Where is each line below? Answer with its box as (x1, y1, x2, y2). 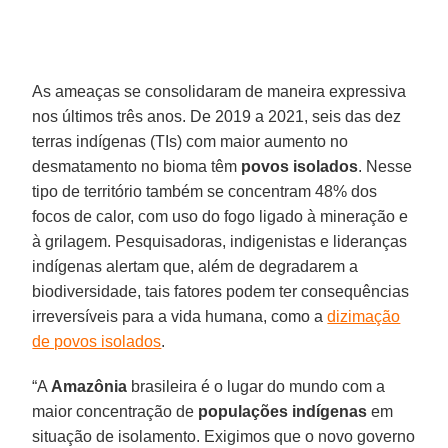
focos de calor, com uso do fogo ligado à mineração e (32, 207, 409, 225)
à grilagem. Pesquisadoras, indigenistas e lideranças (32, 232, 408, 250)
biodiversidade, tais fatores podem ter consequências (32, 282, 410, 300)
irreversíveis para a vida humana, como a (32, 307, 328, 325)
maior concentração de (32, 402, 199, 420)
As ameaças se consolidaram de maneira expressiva (32, 82, 407, 100)
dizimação (327, 307, 401, 325)
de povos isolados (32, 332, 162, 350)
